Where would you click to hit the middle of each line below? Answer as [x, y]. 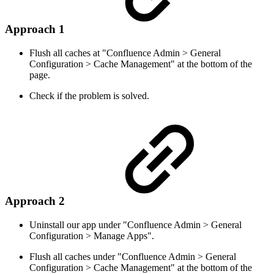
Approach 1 [36, 29]
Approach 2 [36, 201]
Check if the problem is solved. [89, 96]
